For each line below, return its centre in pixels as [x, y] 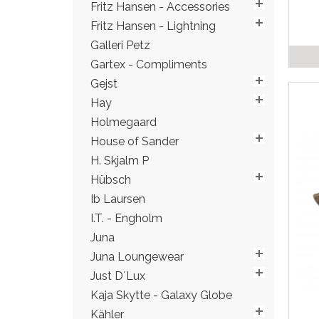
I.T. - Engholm [126, 218]
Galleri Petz [120, 45]
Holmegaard [124, 122]
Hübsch [111, 180]
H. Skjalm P [120, 161]
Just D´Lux [118, 276]
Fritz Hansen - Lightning [153, 26]
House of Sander [135, 141]
